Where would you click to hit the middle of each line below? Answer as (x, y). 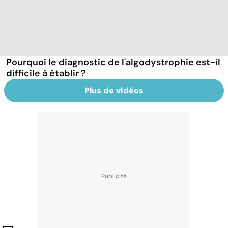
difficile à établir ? (46, 73)
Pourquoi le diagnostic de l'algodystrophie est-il (113, 62)
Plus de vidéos (114, 90)
